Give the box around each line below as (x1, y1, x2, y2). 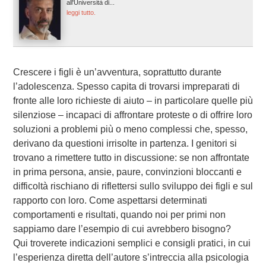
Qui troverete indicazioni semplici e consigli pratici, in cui (12, 238, 251, 248)
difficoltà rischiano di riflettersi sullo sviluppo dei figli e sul (12, 181, 253, 191)
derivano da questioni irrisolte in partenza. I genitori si (12, 138, 237, 148)
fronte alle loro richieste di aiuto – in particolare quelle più (12, 96, 253, 106)
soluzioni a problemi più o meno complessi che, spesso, (12, 124, 248, 134)
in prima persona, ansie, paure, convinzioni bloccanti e (12, 167, 242, 177)
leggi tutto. (66, 9, 96, 16)
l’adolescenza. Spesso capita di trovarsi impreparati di (12, 81, 240, 91)
